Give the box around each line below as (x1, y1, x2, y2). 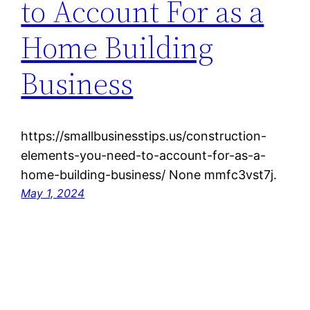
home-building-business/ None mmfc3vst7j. (21, 167, 277, 183)
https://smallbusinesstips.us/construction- (21, 129, 267, 144)
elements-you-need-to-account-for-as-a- (21, 148, 266, 163)
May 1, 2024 (21, 186, 85, 201)
